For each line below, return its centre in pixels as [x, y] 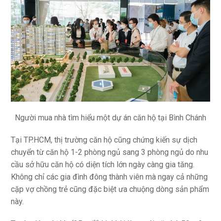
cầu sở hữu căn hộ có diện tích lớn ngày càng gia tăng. [103, 165]
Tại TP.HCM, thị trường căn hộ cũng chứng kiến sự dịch [104, 140]
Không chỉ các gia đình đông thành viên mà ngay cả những [110, 177]
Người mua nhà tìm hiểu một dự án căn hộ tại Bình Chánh [110, 118]
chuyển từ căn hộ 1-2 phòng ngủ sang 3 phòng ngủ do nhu [110, 152]
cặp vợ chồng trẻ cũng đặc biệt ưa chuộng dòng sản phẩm [110, 189]
